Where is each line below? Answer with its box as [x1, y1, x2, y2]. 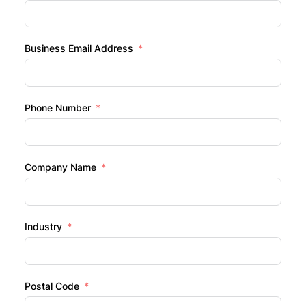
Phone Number [24, 102, 91, 114]
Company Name [24, 161, 96, 173]
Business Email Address [24, 42, 133, 55]
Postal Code [24, 280, 79, 292]
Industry [24, 221, 62, 233]
